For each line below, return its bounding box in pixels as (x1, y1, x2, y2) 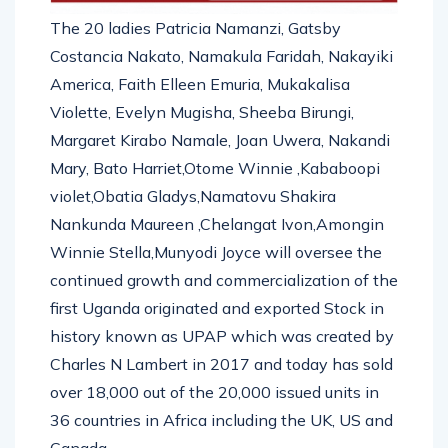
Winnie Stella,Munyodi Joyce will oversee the (50, 241, 382, 262)
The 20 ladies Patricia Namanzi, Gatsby (50, 17, 341, 38)
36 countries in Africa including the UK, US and (50, 409, 393, 430)
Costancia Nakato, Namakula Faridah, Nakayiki (50, 45, 393, 66)
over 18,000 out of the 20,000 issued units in (50, 381, 379, 402)
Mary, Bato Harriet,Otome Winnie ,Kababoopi (50, 157, 380, 178)
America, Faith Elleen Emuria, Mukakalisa (50, 73, 350, 94)
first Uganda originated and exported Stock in (50, 297, 384, 318)
